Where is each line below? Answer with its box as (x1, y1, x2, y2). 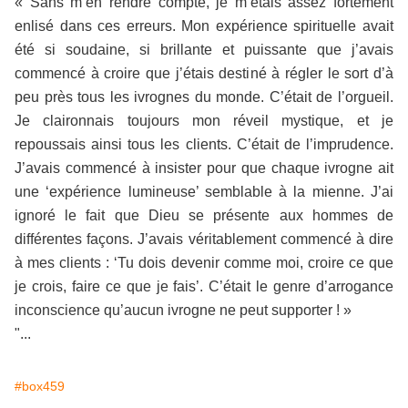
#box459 (15, 379, 65, 393)
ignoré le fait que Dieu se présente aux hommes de (15, 208, 393, 223)
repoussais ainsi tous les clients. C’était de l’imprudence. (15, 137, 393, 152)
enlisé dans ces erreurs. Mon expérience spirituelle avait (15, 18, 393, 34)
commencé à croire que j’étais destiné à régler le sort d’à (15, 66, 393, 81)
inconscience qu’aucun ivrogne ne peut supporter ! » (15, 302, 352, 318)
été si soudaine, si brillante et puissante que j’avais (15, 42, 393, 57)
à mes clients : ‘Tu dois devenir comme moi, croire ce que (15, 255, 393, 270)
